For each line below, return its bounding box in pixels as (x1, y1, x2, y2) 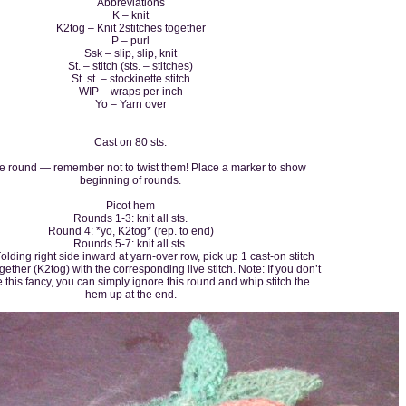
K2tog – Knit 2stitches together (55, 21, 206, 34)
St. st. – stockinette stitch (71, 72, 190, 85)
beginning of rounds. (80, 173, 181, 187)
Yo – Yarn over (94, 97, 167, 111)
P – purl (111, 34, 150, 47)
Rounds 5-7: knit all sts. (73, 237, 188, 250)
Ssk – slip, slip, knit (84, 46, 177, 60)
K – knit (112, 8, 149, 22)
